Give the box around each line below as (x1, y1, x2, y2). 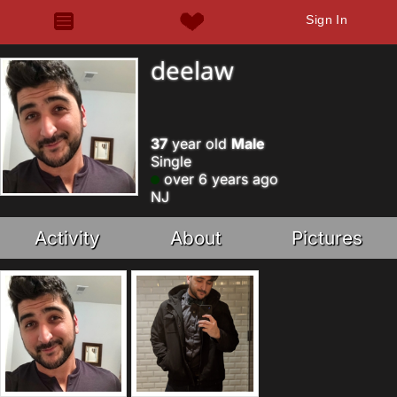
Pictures (291, 227, 362, 249)
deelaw (151, 53, 234, 87)
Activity (35, 227, 101, 249)
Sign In (306, 12, 348, 27)
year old (167, 135, 231, 152)
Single (151, 152, 191, 170)
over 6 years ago (160, 170, 278, 188)
